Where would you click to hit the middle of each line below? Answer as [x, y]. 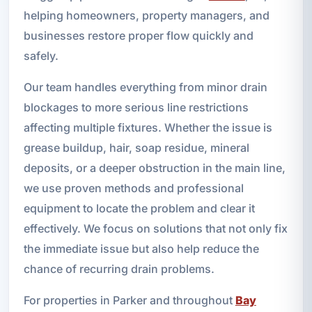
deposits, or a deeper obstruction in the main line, [154, 168]
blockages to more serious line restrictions [136, 108]
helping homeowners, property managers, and [146, 16]
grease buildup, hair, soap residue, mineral [136, 148]
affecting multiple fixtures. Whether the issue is [148, 128]
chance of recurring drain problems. [119, 269]
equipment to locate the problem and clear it [139, 209]
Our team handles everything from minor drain [145, 87]
